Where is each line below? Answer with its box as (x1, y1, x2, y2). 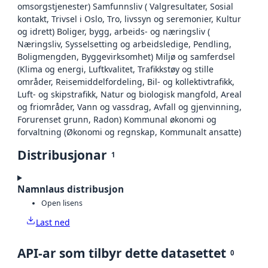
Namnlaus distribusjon (17, 183, 124, 196)
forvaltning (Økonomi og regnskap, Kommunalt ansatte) (17, 126, 241, 138)
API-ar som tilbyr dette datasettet (17, 244, 226, 261)
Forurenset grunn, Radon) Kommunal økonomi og (17, 114, 217, 126)
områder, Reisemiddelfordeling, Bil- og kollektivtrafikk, (17, 76, 234, 88)
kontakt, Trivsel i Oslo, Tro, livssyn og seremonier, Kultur (17, 13, 241, 25)
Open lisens (41, 197, 83, 208)
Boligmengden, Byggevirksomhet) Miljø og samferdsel (17, 51, 235, 63)
